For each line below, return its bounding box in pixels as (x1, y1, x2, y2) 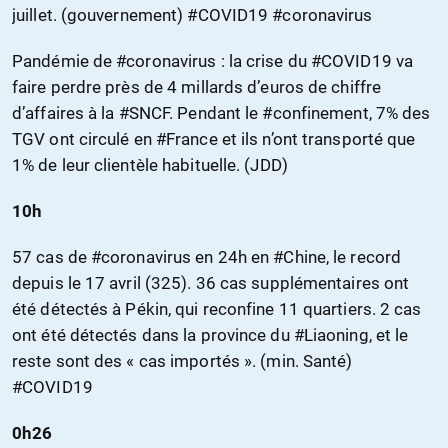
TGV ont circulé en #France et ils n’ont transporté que (12, 129, 416, 150)
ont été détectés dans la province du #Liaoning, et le (12, 325, 409, 346)
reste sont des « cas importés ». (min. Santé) (12, 351, 353, 372)
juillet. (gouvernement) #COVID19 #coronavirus (12, 5, 373, 26)
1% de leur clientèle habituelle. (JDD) (12, 155, 288, 176)
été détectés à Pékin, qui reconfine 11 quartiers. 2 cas (12, 299, 422, 320)
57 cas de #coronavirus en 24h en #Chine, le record (12, 247, 402, 268)
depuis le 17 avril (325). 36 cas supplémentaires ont (12, 273, 410, 294)
